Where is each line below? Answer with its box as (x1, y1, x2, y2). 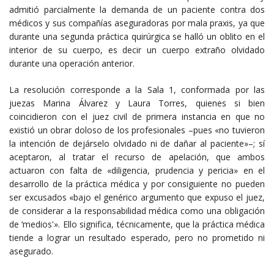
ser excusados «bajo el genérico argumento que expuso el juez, (9, 191, 265, 204)
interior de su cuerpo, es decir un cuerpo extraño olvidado (9, 44, 265, 56)
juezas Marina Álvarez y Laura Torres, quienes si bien (9, 97, 265, 109)
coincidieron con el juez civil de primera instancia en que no (9, 111, 265, 123)
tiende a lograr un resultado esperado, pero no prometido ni (9, 232, 265, 244)
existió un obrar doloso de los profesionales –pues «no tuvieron (9, 124, 265, 136)
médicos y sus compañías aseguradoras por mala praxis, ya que (9, 17, 265, 29)
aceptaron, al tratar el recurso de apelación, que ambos (9, 151, 265, 163)
